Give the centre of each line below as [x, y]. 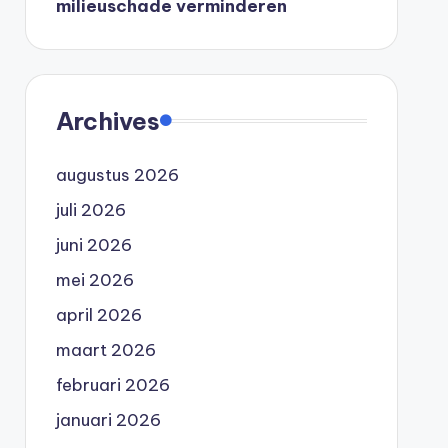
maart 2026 [105, 349]
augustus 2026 [117, 174]
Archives [107, 120]
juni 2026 [93, 244]
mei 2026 [94, 279]
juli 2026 [90, 209]
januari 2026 [108, 419]
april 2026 [98, 314]
